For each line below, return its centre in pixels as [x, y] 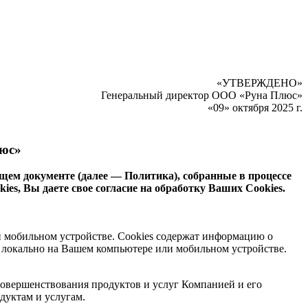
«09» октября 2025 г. [255, 108]
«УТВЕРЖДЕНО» [260, 83]
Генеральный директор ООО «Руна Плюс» [202, 95]
